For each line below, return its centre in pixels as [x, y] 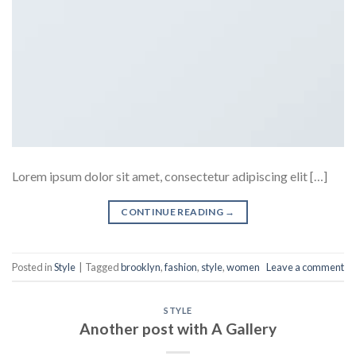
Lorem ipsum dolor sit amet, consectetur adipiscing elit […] [170, 176]
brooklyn [141, 267]
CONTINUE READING [173, 212]
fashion [181, 267]
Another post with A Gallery [178, 328]
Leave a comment [305, 267]
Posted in [33, 267]
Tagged [103, 267]
